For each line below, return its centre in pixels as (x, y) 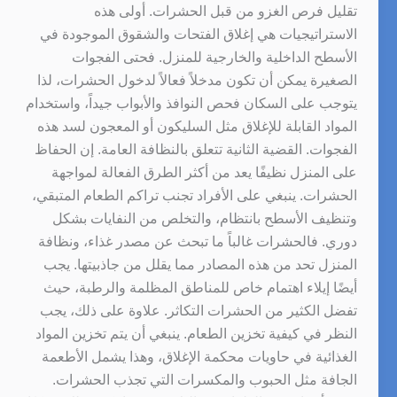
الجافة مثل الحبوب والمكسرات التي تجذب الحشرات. (204, 379)
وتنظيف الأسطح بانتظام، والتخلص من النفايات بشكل (204, 218)
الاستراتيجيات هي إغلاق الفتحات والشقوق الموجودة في (198, 34)
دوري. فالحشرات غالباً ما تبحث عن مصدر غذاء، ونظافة (197, 241)
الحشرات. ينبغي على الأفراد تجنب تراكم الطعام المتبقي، (194, 195)
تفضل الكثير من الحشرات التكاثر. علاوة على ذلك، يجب (198, 310)
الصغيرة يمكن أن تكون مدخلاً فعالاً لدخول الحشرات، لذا (197, 80)
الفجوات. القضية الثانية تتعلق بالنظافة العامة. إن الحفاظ (195, 149)
